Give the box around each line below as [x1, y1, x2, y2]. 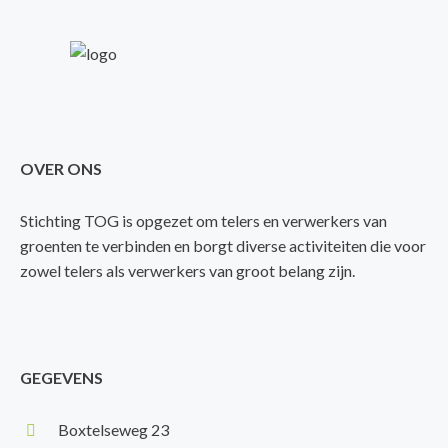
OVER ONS [20, 159, 102, 178]
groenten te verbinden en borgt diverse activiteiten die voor [20, 236, 426, 255]
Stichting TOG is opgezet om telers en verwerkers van [20, 211, 387, 230]
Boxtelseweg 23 [58, 420, 169, 439]
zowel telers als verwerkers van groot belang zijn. [20, 261, 355, 280]
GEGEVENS [20, 368, 103, 387]
